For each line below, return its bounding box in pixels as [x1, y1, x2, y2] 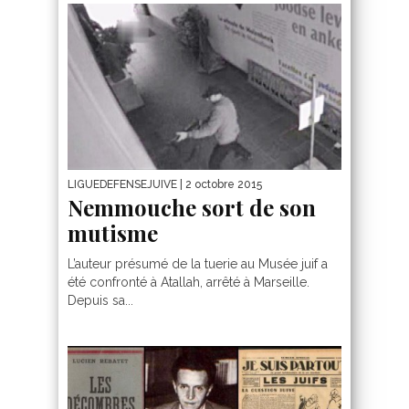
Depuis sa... [68, 292, 133, 308]
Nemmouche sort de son [68, 192, 316, 222]
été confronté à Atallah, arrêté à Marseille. [68, 274, 309, 289]
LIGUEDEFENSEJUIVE [68, 177, 177, 191]
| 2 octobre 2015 [177, 177, 262, 191]
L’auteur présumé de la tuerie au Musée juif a [68, 256, 328, 271]
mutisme [68, 217, 158, 247]
